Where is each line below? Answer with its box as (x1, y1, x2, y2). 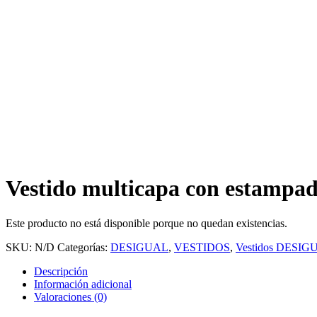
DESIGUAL (110, 241, 168, 253)
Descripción (34, 265, 88, 277)
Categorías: (57, 241, 110, 253)
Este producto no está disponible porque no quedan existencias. (6, 217, 287, 229)
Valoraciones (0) (34, 290, 107, 303)
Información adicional (34, 277, 132, 290)
